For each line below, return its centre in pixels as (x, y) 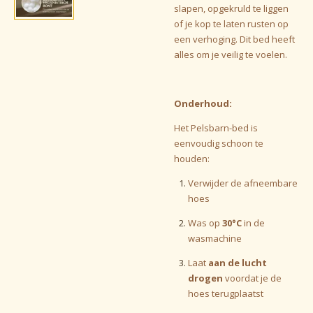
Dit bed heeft (267, 39)
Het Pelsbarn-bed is (216, 128)
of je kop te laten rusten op (231, 23)
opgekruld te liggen (248, 8)
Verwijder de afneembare (242, 183)
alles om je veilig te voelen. (231, 54)
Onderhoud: (203, 103)
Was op (205, 223)
